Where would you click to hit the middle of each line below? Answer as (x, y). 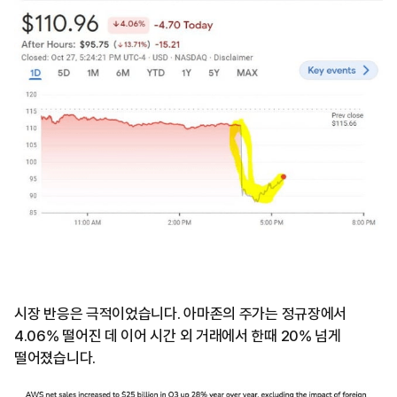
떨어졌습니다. (55, 358)
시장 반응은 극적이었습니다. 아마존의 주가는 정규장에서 (181, 313)
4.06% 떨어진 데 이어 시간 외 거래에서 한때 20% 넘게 (178, 335)
